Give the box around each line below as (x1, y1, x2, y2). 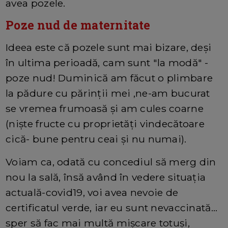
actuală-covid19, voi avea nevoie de (6, 186, 179, 198)
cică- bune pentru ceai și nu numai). (6, 132, 187, 145)
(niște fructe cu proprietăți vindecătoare (6, 117, 205, 130)
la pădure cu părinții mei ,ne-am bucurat (6, 87, 210, 99)
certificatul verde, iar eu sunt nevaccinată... (6, 201, 218, 214)
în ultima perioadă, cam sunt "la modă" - (6, 56, 209, 69)
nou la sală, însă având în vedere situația (6, 170, 206, 183)
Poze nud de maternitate (6, 17, 151, 33)
